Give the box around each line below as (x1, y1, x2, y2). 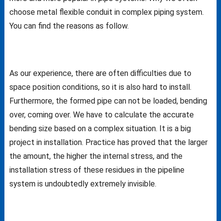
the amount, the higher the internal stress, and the (9, 151, 183, 161)
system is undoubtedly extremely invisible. (9, 179, 156, 188)
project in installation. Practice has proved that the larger (9, 137, 208, 147)
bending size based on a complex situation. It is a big (9, 123, 191, 133)
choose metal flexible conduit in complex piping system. (9, 7, 204, 17)
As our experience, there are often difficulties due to (9, 68, 191, 78)
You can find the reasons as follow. (9, 21, 129, 31)
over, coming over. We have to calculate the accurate (9, 110, 194, 119)
